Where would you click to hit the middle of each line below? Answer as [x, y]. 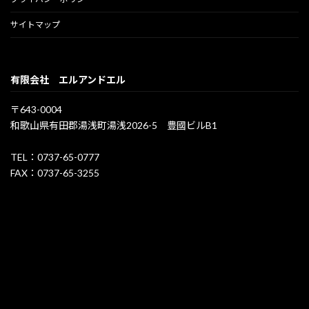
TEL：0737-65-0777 [55, 157]
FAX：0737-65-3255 [55, 173]
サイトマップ [35, 25]
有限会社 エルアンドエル [68, 79]
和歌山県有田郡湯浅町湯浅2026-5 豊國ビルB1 [114, 126]
